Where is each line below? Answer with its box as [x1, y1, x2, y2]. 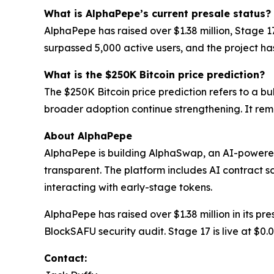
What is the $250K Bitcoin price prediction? [44, 68, 265, 81]
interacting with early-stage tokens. [44, 180, 212, 193]
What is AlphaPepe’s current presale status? [44, 7, 271, 20]
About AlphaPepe [44, 129, 132, 142]
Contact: [44, 251, 87, 264]
